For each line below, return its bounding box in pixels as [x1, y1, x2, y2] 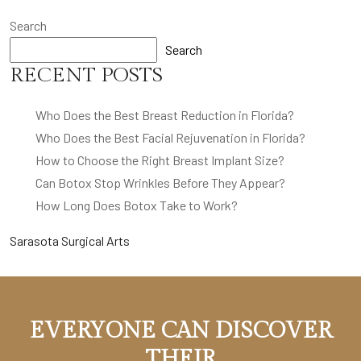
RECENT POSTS [10, 62, 163, 87]
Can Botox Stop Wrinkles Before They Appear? [35, 174, 285, 190]
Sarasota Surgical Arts [10, 232, 130, 248]
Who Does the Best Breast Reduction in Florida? [35, 106, 294, 122]
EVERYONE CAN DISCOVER [29, 317, 332, 344]
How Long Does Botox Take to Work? [35, 197, 238, 213]
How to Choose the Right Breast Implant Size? [35, 151, 284, 168]
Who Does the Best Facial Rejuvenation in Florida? [35, 129, 305, 145]
